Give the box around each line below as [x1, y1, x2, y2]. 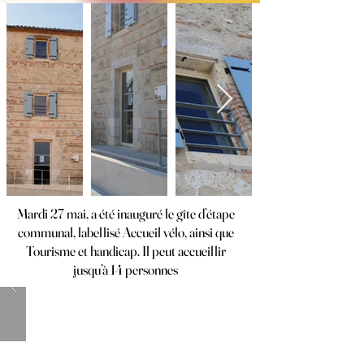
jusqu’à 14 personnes [73, 261, 178, 278]
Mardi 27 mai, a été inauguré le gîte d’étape [16, 205, 235, 222]
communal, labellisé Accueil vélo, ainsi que [17, 223, 234, 240]
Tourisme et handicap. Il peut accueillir [25, 242, 226, 259]
